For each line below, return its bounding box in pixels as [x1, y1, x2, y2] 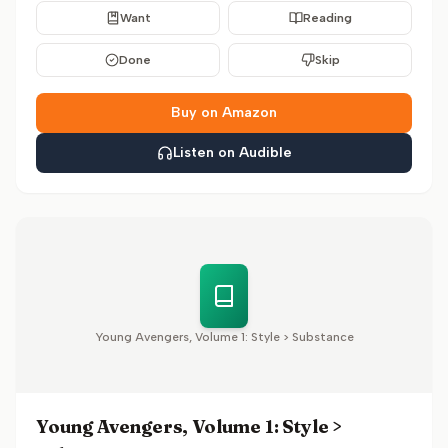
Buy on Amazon [171, 104, 277, 121]
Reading [302, 11, 352, 25]
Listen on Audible [172, 144, 292, 161]
